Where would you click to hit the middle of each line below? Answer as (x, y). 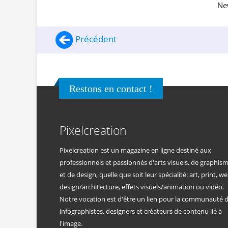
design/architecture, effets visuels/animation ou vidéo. (142, 187)
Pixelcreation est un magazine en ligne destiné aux (135, 150)
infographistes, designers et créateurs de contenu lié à (141, 211)
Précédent (95, 39)
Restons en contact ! (111, 88)
